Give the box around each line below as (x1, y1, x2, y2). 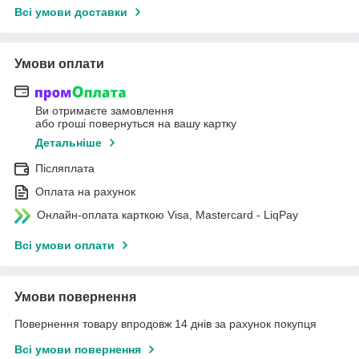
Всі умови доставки (14, 6, 127, 19)
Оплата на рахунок (35, 184, 135, 198)
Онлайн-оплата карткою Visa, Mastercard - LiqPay (37, 208, 298, 221)
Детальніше (35, 135, 102, 149)
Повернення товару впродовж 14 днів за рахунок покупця (14, 317, 317, 331)
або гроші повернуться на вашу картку (35, 116, 236, 130)
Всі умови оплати (14, 239, 115, 252)
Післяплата (35, 161, 95, 175)
